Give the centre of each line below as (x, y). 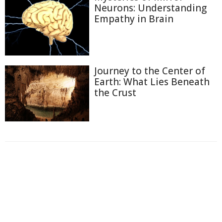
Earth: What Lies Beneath (152, 82)
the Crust (115, 92)
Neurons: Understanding (150, 8)
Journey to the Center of (150, 71)
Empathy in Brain (134, 19)
